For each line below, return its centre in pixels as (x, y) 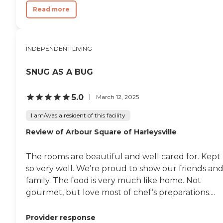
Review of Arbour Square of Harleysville (101, 132)
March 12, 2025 (117, 97)
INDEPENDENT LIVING (59, 48)
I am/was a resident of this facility (78, 115)
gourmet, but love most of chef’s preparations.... (120, 192)
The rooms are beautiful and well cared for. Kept (123, 156)
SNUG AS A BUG (59, 72)
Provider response (61, 217)
